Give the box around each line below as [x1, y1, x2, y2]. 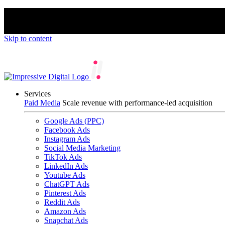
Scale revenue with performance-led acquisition [62, 98, 212, 107]
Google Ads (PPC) [44, 117, 104, 125]
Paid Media [24, 98, 60, 107]
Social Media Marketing [44, 144, 121, 152]
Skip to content [4, 34, 52, 43]
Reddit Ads [44, 198, 80, 206]
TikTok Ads [44, 153, 82, 161]
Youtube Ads [44, 171, 85, 179]
